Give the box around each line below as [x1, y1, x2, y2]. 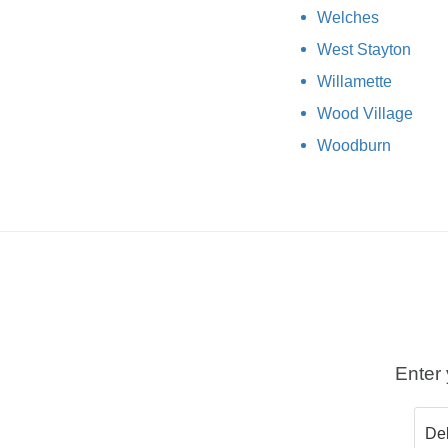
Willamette [317, 72, 392, 90]
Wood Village [317, 104, 413, 122]
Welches [317, 8, 379, 26]
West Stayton [317, 40, 411, 58]
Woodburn [317, 136, 391, 154]
